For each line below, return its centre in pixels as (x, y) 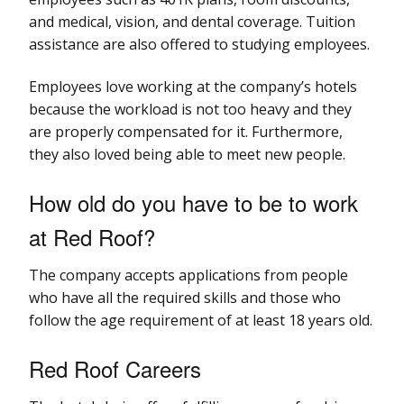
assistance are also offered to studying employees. (199, 44)
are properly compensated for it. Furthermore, (186, 131)
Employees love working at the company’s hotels (193, 86)
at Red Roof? (92, 236)
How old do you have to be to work (193, 202)
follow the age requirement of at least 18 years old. (201, 320)
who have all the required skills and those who (185, 297)
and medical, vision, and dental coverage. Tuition (192, 21)
